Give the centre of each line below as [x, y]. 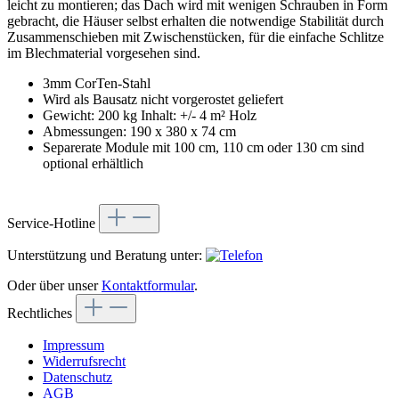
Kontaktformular [148, 286]
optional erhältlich [93, 164]
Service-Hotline [53, 224]
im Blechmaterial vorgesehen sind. [104, 53]
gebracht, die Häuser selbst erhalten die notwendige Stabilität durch [195, 21]
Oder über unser [54, 286]
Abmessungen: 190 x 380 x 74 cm [139, 132]
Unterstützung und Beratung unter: [106, 256]
